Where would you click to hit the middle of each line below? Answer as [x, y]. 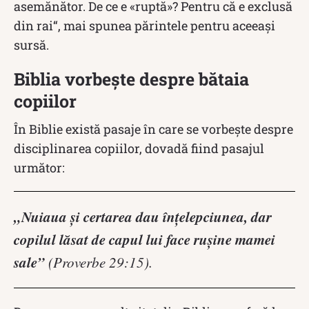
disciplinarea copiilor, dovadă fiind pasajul [139, 148]
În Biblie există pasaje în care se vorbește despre [153, 129]
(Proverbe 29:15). [99, 262]
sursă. [31, 44]
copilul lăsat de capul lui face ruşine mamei [144, 239]
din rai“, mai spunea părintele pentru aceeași [144, 25]
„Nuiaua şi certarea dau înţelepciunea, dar [143, 216]
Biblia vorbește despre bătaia [131, 79]
